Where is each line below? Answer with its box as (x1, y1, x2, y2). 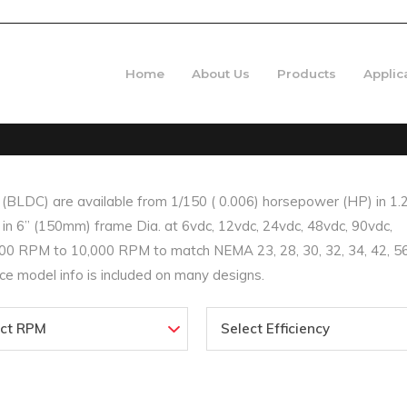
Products (277, 66, 336, 81)
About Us (192, 66, 250, 81)
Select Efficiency (221, 320, 331, 337)
